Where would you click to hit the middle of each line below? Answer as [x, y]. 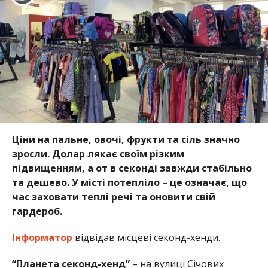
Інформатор [42, 238]
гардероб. [37, 211]
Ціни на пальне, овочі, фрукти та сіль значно [126, 140]
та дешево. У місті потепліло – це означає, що [129, 183]
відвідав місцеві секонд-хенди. [146, 238]
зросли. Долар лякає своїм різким [98, 154]
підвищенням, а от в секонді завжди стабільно [132, 168]
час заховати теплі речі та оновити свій [113, 197]
